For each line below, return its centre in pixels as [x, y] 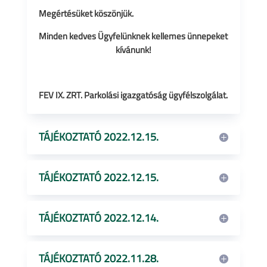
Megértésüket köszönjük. [87, 13]
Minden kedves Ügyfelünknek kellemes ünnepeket [133, 36]
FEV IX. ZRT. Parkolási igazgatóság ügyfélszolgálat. [133, 95]
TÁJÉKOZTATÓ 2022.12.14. [98, 218]
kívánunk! [133, 50]
